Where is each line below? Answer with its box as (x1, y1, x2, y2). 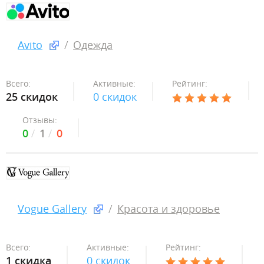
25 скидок (6, 90, 58, 104)
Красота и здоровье (117, 202, 220, 216)
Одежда (73, 38, 113, 52)
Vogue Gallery (18, 202, 87, 216)
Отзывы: (22, 114, 57, 126)
